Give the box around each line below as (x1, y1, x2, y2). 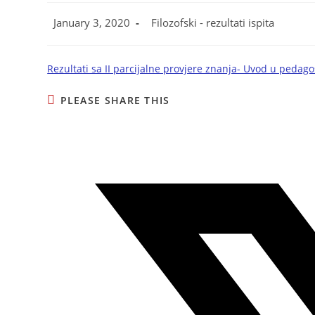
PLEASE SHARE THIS (60, 94, 170, 108)
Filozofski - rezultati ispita (151, 16, 275, 30)
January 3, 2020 (53, 16, 131, 30)
